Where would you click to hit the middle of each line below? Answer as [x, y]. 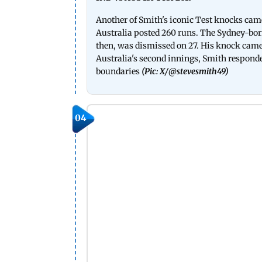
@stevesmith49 [197, 71]
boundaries [118, 71]
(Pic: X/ [155, 71]
